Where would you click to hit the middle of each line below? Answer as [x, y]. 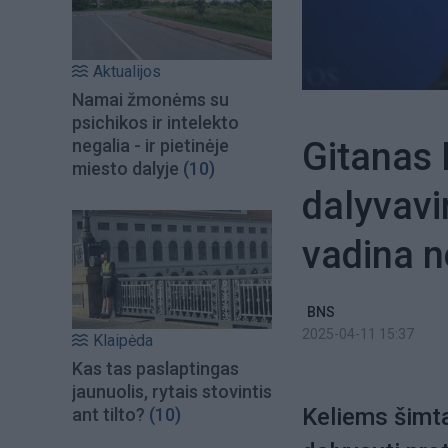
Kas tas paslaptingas [155, 368]
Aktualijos [127, 72]
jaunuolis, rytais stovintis [172, 391]
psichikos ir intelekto [155, 123]
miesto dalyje [125, 169]
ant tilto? [108, 414]
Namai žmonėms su [150, 100]
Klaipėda [123, 340]
